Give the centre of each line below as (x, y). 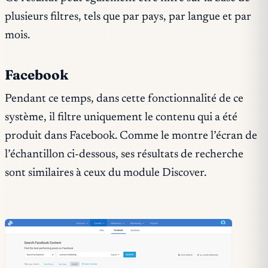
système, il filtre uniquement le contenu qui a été (121, 118)
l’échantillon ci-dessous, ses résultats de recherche (124, 155)
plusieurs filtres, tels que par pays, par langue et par (128, 17)
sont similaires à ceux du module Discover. (106, 173)
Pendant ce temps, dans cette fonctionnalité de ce (124, 99)
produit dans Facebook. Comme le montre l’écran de (131, 136)
